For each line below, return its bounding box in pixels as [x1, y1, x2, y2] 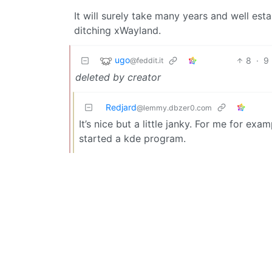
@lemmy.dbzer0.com [137, 103, 212, 112]
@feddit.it [130, 55, 163, 65]
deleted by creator [75, 70, 161, 83]
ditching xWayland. [74, 24, 161, 36]
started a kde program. [79, 132, 186, 144]
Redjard [106, 101, 137, 112]
